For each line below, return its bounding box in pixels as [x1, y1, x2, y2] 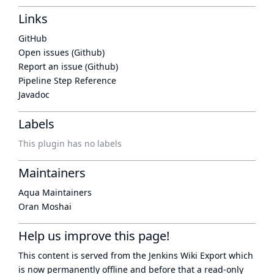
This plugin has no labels [18, 138, 122, 149]
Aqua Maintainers [18, 187, 92, 198]
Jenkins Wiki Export [149, 250, 226, 261]
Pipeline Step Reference [18, 75, 116, 86]
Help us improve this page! [18, 228, 169, 244]
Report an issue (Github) [18, 61, 118, 72]
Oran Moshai [18, 201, 72, 212]
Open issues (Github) [18, 46, 105, 58]
